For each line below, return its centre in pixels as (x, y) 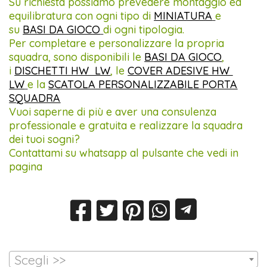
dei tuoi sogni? (45, 139)
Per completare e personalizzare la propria (117, 43)
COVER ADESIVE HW (180, 70)
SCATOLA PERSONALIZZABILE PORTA (143, 84)
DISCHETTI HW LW (63, 70)
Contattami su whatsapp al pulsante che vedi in (124, 153)
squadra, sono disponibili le (77, 57)
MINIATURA (183, 15)
